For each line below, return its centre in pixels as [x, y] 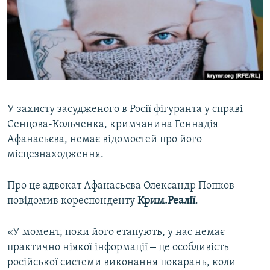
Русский [30, 21]
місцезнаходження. [55, 155]
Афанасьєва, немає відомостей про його [105, 140]
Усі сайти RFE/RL [60, 132]
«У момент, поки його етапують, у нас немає [116, 233]
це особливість [193, 248]
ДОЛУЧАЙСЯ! [34, 75]
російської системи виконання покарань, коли [121, 263]
